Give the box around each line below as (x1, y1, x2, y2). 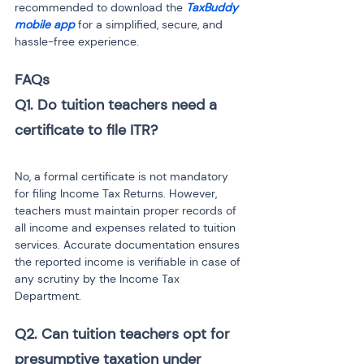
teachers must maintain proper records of (15, 203, 240, 218)
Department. (15, 288, 81, 303)
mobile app (15, 17, 75, 32)
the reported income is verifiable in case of (15, 254, 244, 269)
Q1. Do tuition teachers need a (15, 95, 221, 115)
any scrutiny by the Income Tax (15, 271, 183, 286)
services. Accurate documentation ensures (15, 237, 243, 252)
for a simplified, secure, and (75, 17, 226, 32)
